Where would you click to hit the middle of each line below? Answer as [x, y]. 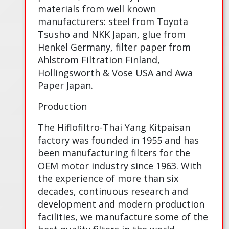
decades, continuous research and [113, 191]
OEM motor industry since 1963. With [120, 166]
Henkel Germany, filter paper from [114, 47]
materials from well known [97, 9]
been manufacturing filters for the [114, 153]
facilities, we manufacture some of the [123, 217]
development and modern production [121, 204]
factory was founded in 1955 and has [119, 140]
